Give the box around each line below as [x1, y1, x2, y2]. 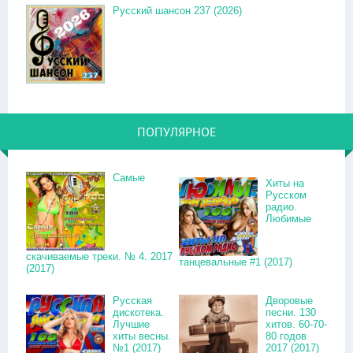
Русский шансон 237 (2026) [113, 5, 242, 17]
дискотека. [113, 307, 164, 318]
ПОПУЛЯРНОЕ [136, 124, 217, 139]
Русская [113, 295, 152, 307]
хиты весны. [113, 330, 171, 342]
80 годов [266, 330, 307, 342]
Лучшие [113, 318, 150, 330]
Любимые [266, 213, 311, 225]
